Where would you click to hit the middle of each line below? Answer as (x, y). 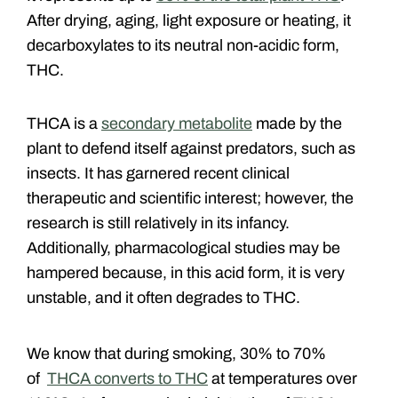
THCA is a (64, 123)
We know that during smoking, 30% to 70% (176, 353)
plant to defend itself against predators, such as (191, 148)
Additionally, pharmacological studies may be (183, 247)
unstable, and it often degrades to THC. (163, 297)
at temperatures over (283, 378)
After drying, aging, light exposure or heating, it (189, 20)
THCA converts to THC (127, 378)
